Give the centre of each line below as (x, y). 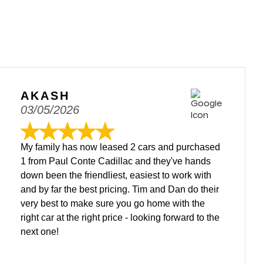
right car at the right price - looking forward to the (120, 218)
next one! (40, 232)
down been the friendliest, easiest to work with (116, 175)
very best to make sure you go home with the (113, 203)
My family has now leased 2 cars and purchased (120, 147)
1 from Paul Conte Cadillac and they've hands (116, 161)
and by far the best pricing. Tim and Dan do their (120, 189)
